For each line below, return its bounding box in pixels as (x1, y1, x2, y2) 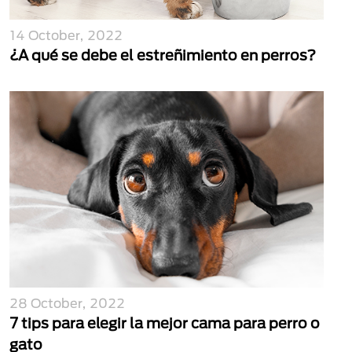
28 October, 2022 (9, 295, 125, 310)
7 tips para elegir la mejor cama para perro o (9, 314, 320, 332)
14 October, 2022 (9, 27, 123, 42)
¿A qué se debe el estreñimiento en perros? (9, 46, 316, 64)
